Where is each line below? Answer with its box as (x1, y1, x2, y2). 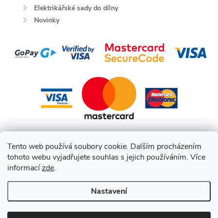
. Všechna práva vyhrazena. (123, 208, 200, 217)
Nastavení (91, 186, 127, 197)
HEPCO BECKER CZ (65, 208, 123, 217)
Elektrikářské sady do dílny (34, 3, 118, 13)
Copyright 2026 (18, 208, 65, 217)
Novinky (34, 16, 59, 25)
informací (7, 163, 42, 173)
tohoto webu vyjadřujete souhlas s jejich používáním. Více (7, 152, 205, 163)
